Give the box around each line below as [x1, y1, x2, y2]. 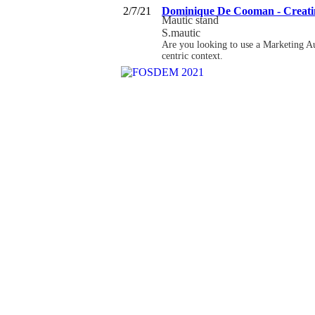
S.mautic [162, 26, 200, 39]
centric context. [162, 50, 223, 61]
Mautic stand [162, 13, 219, 26]
